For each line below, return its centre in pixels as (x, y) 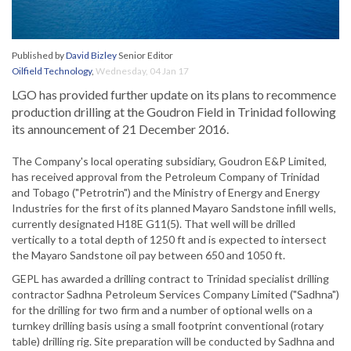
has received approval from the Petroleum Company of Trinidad (166, 177)
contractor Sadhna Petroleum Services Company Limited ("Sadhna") (175, 295)
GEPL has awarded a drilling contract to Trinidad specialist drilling (170, 279)
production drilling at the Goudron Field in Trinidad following (174, 112)
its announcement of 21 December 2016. (120, 129)
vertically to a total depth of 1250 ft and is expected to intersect (169, 240)
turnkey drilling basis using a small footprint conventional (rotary (168, 326)
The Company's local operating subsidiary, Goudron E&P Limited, (169, 161)
